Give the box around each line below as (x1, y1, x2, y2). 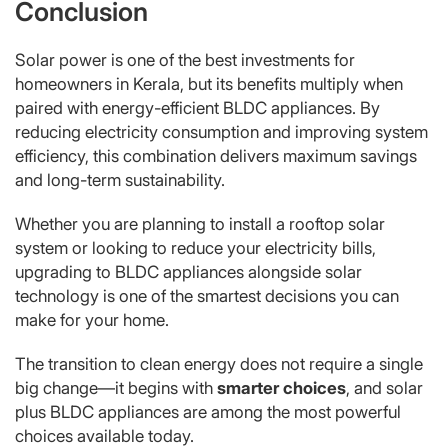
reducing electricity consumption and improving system (15, 121, 428, 142)
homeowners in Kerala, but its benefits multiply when (15, 73, 403, 94)
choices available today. (15, 425, 194, 446)
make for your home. (15, 309, 169, 330)
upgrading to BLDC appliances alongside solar (15, 261, 362, 282)
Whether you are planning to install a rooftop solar (15, 213, 385, 234)
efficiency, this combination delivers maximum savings (15, 145, 417, 166)
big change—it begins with (15, 377, 217, 398)
